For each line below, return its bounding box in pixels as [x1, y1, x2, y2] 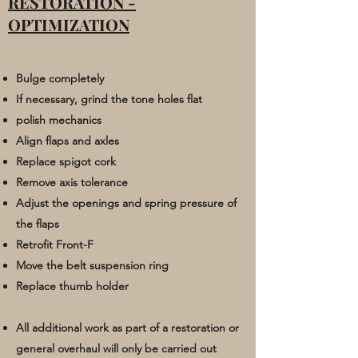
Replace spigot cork [16, 153, 116, 169]
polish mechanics [16, 112, 101, 127]
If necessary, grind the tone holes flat [16, 91, 202, 106]
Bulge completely [16, 70, 104, 86]
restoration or [171, 320, 239, 335]
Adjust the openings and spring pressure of [16, 195, 237, 210]
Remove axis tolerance [16, 174, 128, 189]
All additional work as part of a [16, 320, 168, 335]
